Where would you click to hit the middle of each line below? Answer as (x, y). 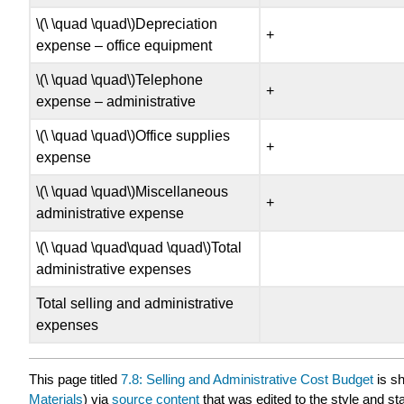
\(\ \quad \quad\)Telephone (120, 79)
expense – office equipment (124, 45)
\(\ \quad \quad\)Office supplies (133, 135)
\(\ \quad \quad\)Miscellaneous (133, 191)
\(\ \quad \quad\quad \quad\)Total (139, 247)
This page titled (75, 380)
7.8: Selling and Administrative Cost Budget (247, 380)
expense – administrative (116, 101)
